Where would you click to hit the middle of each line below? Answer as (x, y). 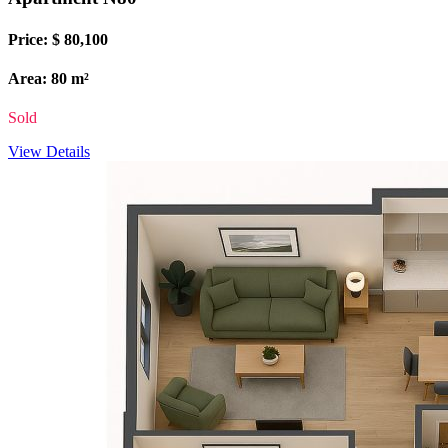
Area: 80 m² (48, 78)
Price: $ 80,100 (58, 39)
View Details (49, 152)
